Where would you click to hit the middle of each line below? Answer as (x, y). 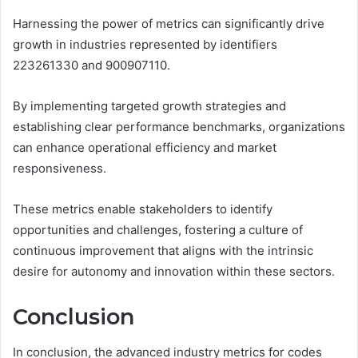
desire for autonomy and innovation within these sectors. (174, 271)
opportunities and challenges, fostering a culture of (158, 229)
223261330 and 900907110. (91, 65)
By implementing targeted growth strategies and (149, 105)
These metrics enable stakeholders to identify (143, 209)
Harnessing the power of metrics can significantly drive (169, 23)
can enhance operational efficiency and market (145, 147)
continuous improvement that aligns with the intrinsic (163, 250)
